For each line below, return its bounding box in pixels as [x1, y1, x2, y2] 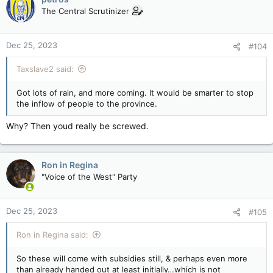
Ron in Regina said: [16, 230, 88, 239]
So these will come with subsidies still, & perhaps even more [16, 253, 247, 263]
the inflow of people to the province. [16, 99, 157, 108]
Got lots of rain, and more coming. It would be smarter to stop [16, 88, 253, 97]
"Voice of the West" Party [41, 172, 137, 182]
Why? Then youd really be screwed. [6, 121, 149, 131]
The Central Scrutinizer [41, 6, 129, 16]
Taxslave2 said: [16, 64, 74, 74]
